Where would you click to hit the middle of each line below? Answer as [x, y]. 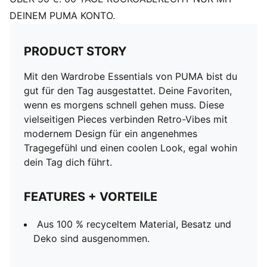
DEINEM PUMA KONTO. [62, 15]
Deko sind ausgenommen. [91, 238]
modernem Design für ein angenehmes [111, 133]
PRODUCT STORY [75, 51]
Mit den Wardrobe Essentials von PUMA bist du [131, 76]
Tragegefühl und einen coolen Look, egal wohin [131, 148]
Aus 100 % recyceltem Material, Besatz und [134, 224]
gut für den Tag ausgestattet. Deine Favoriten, [128, 91]
